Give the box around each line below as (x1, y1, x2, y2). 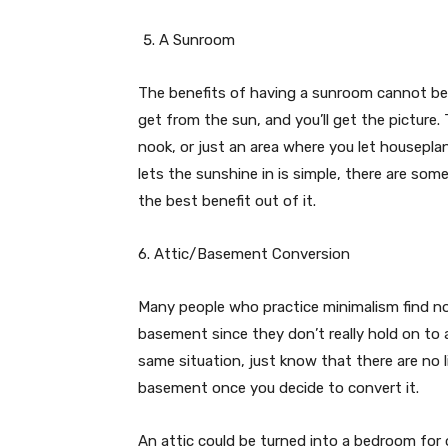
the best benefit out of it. (138, 192, 316, 211)
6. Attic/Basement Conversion (138, 245, 350, 264)
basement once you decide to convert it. (138, 379, 419, 398)
